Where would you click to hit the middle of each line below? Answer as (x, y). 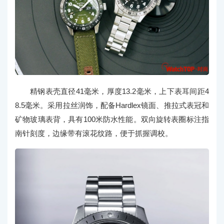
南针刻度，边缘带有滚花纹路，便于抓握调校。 (94, 133)
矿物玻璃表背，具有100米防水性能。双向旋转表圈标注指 (112, 119)
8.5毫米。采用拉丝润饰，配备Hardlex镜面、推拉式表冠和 (112, 105)
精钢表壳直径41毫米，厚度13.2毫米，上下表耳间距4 (119, 91)
